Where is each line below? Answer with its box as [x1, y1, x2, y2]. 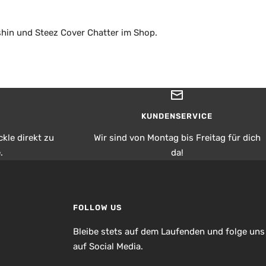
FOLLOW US [72, 202, 122, 212]
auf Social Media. [72, 240, 143, 252]
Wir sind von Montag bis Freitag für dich [93, 132, 261, 143]
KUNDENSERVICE [141, 111, 213, 121]
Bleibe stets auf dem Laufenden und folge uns [72, 226, 265, 237]
